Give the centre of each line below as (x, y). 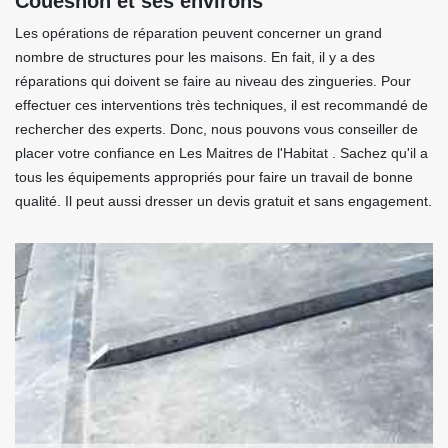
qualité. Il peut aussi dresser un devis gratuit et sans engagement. (223, 201)
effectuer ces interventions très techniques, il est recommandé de (221, 105)
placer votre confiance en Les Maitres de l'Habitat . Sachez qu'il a (221, 153)
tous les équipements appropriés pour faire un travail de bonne (214, 177)
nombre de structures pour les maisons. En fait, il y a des (195, 57)
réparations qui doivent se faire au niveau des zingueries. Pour (213, 81)
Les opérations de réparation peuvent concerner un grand (198, 33)
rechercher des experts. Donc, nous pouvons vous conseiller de (216, 129)
